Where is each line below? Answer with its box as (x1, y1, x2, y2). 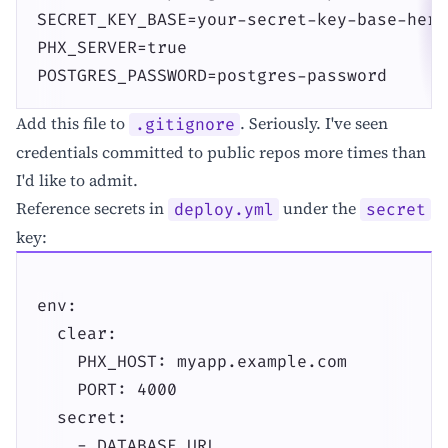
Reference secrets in (16, 197, 168, 220)
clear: (37, 323, 117, 344)
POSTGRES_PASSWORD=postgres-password (37, 65, 387, 86)
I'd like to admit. (16, 169, 138, 192)
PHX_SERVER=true (37, 37, 187, 58)
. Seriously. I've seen (240, 112, 389, 135)
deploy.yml (173, 199, 274, 220)
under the (279, 197, 361, 220)
